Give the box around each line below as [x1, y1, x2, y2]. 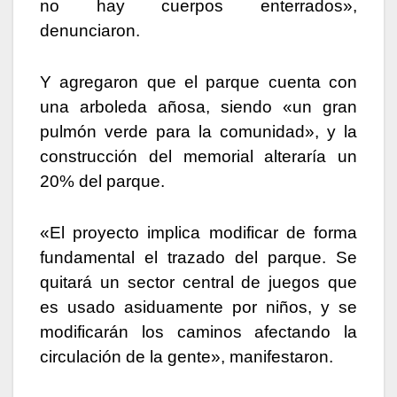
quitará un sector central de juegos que [40, 272, 357, 292]
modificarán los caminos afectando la [40, 322, 357, 341]
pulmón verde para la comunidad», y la [40, 121, 357, 141]
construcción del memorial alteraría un [40, 146, 357, 166]
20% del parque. [40, 171, 165, 191]
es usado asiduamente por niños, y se [40, 297, 357, 316]
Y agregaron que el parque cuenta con [40, 72, 357, 91]
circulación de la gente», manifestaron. [40, 346, 333, 366]
